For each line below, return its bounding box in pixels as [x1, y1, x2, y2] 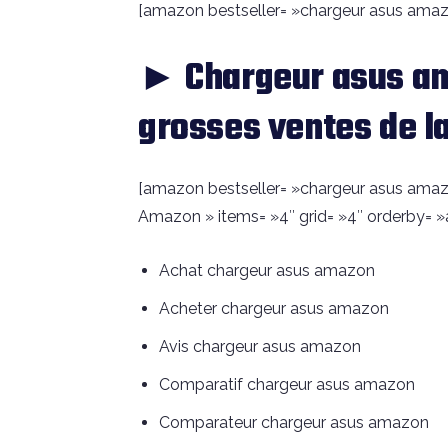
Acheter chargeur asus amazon [159, 299, 389, 319]
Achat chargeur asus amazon [159, 261, 375, 281]
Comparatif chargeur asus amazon [159, 375, 415, 395]
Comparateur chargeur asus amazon [159, 413, 429, 433]
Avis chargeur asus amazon [159, 337, 361, 357]
